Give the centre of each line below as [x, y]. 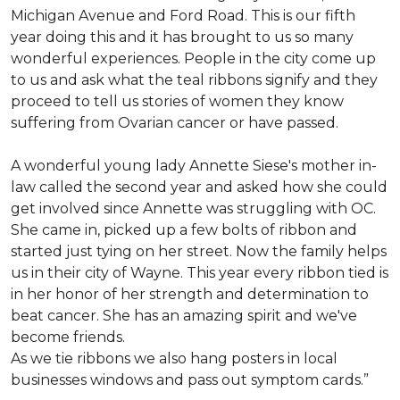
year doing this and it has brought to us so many [182, 37]
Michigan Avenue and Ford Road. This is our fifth [183, 16]
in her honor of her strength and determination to [190, 294]
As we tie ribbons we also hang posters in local [174, 358]
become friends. [68, 337]
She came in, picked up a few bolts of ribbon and [184, 230]
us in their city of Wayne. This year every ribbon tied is [200, 273]
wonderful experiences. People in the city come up [193, 58]
